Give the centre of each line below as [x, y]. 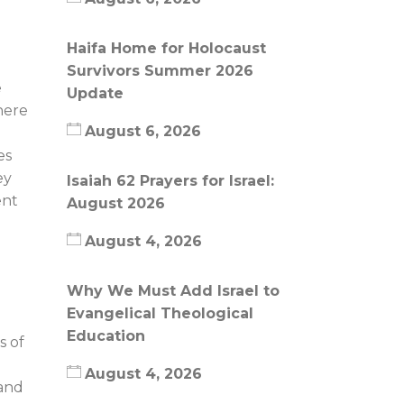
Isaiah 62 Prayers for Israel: [170, 181]
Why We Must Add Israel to [173, 291]
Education [106, 336]
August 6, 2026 [142, 131]
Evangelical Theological [160, 313]
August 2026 [120, 203]
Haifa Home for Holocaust [166, 48]
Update [95, 93]
